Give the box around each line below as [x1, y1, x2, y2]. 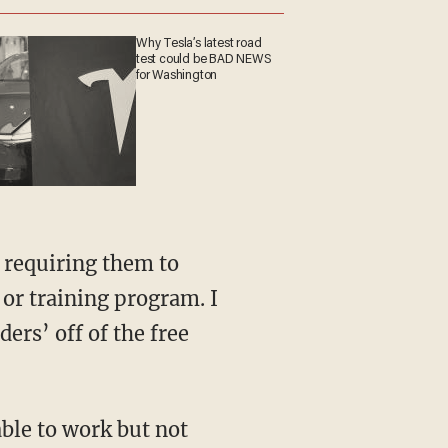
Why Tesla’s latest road [136, 37, 271, 52]
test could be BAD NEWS [136, 53, 279, 68]
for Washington [136, 69, 225, 84]
